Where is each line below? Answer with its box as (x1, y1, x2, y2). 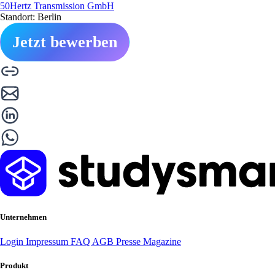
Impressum (26, 236, 71, 247)
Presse (116, 236, 143, 247)
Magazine (143, 236, 181, 247)
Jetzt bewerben (12, 33, 117, 52)
